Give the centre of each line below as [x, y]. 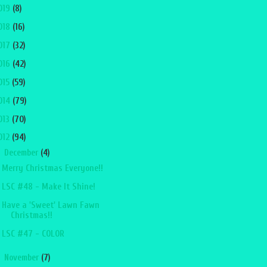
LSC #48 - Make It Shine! [48, 187]
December [22, 153]
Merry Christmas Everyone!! [52, 169]
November [22, 257]
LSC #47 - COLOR [33, 234]
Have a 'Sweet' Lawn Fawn [50, 205]
